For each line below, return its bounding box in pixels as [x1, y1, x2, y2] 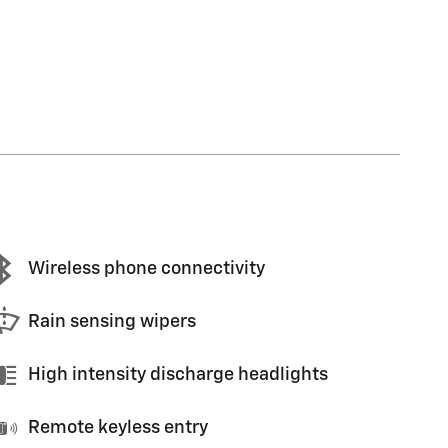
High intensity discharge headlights [28, 366, 328, 384]
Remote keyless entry [28, 419, 208, 437]
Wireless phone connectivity [28, 260, 265, 278]
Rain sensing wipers [28, 313, 196, 331]
